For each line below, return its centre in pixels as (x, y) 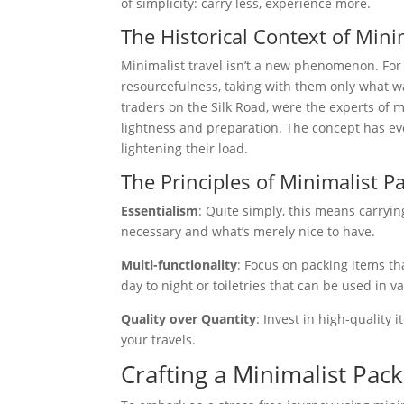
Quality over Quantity (189, 319)
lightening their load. (185, 148)
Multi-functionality (179, 265)
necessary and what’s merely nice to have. (248, 231)
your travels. (159, 340)
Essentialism (160, 211)
